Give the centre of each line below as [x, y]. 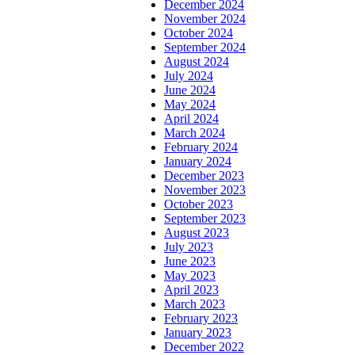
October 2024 [198, 33]
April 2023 [191, 290]
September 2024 [205, 48]
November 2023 [205, 190]
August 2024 [197, 62]
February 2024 [201, 147]
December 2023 [204, 176]
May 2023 [190, 276]
